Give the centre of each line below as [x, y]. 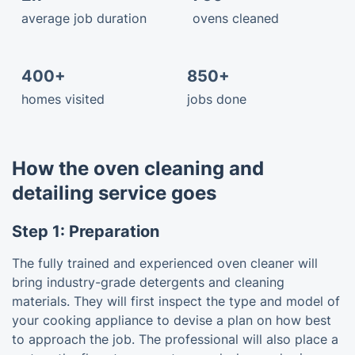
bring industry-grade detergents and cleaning [148, 282]
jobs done [217, 99]
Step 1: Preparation [86, 231]
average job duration [84, 18]
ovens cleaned [236, 18]
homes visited [63, 99]
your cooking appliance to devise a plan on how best [172, 320]
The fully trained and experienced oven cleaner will [165, 263]
